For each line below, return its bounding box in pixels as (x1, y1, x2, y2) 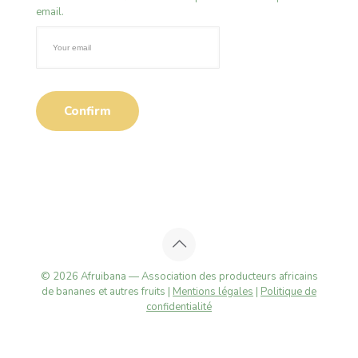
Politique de (261, 284, 316, 299)
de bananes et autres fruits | (42, 284, 173, 299)
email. (36, 5, 64, 20)
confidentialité (146, 299, 212, 314)
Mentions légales (173, 284, 253, 299)
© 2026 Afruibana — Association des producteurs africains (40, 268, 318, 284)
